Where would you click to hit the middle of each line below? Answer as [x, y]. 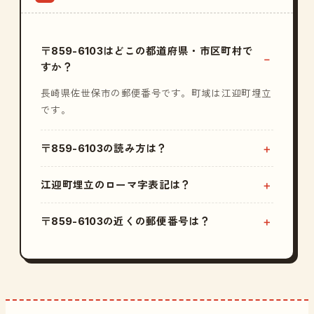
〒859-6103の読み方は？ [104, 148]
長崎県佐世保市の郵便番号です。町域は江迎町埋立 [156, 93]
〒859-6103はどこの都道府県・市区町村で [147, 51]
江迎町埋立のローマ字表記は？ [116, 185]
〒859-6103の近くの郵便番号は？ [126, 221]
